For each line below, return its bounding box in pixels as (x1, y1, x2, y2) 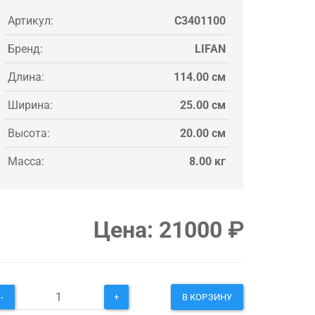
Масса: (8, 154, 44, 168)
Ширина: (8, 98, 53, 112)
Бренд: (8, 41, 43, 56)
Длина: (8, 70, 44, 84)
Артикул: (8, 13, 53, 27)
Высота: (8, 126, 50, 140)
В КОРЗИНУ (182, 291, 232, 302)
